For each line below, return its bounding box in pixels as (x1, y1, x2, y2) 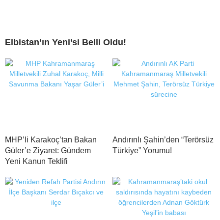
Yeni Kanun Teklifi (5, 157, 68, 165)
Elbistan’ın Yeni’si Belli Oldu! (5, 37, 126, 47)
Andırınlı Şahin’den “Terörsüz (112, 135, 214, 144)
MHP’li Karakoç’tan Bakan (5, 135, 97, 144)
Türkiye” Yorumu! (112, 146, 172, 155)
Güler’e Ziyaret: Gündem (5, 146, 91, 155)
